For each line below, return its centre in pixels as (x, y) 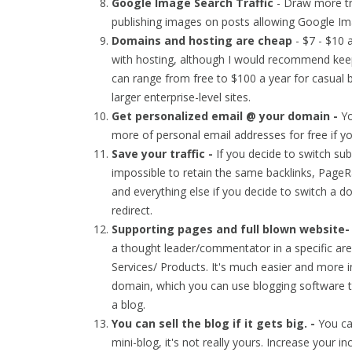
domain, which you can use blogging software (228, 286)
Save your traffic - (164, 154)
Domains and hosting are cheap (202, 40)
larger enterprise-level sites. (181, 97)
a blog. (128, 304)
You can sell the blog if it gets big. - (215, 323)
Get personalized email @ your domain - (226, 116)
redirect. (132, 210)
